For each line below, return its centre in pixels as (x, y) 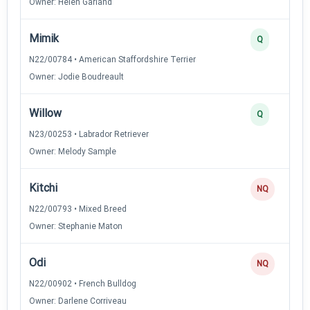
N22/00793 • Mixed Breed (78, 209)
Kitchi (43, 188)
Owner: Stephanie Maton (76, 226)
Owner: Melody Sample (73, 151)
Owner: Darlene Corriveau (78, 301)
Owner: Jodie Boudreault (76, 76)
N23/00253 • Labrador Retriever (89, 134)
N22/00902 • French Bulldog (83, 283)
